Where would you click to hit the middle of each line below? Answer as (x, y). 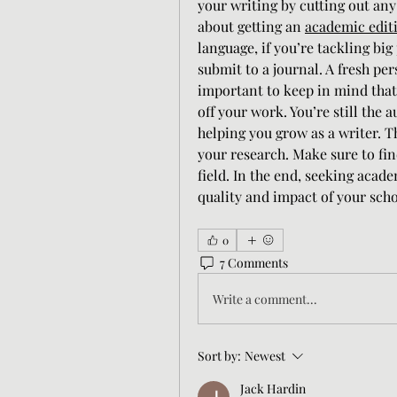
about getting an (251, 26)
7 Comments (254, 262)
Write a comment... (265, 299)
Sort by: (219, 356)
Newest (265, 356)
